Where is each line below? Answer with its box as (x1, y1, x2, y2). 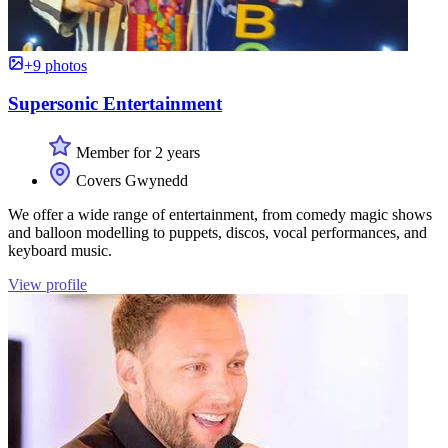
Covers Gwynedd (72, 172, 188, 190)
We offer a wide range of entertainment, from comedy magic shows (8, 206, 432, 224)
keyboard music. (8, 242, 112, 260)
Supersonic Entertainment (8, 93, 222, 115)
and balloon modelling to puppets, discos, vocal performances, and (8, 224, 427, 242)
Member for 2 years (72, 144, 200, 162)
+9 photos (24, 56, 87, 74)
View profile (8, 276, 87, 294)
